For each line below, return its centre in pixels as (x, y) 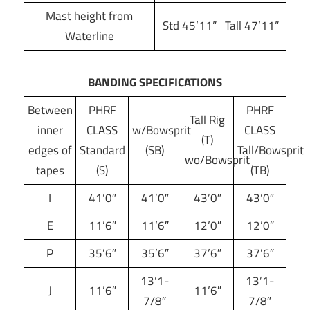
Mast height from (89, 16)
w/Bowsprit (162, 130)
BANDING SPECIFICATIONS (155, 82)
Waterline (89, 36)
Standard (102, 150)
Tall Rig (207, 119)
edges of (50, 150)
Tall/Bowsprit (271, 150)
